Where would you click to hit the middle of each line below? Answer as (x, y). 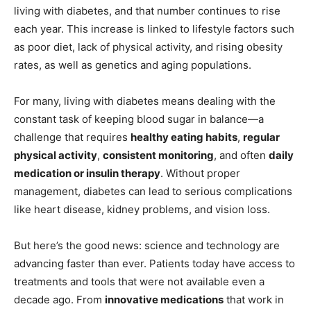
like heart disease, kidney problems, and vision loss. (142, 209)
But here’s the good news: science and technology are (147, 245)
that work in (254, 299)
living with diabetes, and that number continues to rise (147, 10)
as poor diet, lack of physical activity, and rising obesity (148, 47)
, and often (241, 155)
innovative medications (164, 299)
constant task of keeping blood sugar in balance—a (139, 119)
